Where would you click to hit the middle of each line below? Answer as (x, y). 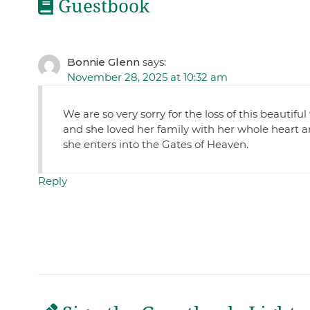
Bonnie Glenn (103, 62)
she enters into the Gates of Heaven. (155, 145)
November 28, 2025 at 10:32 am (147, 77)
